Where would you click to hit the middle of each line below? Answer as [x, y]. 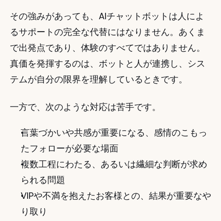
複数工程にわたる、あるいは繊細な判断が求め [114, 164]
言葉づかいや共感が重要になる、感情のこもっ [114, 132]
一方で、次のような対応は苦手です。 [85, 107]
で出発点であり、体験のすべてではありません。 [108, 48]
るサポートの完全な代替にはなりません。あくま [108, 32]
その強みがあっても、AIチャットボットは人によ [107, 16]
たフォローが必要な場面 [70, 148]
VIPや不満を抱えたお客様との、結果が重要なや [116, 196]
